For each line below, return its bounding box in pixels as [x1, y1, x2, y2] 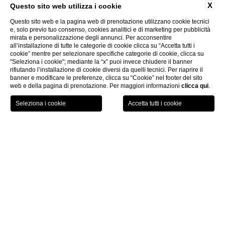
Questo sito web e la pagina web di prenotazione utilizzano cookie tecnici [10, 18, 209, 25]
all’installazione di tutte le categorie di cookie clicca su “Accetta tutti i [10, 42, 195, 49]
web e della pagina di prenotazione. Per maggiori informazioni [10, 82, 181, 89]
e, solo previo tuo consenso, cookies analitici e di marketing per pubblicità [10, 26, 210, 33]
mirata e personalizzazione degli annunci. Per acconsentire [10, 34, 172, 41]
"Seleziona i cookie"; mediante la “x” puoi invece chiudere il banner [10, 58, 192, 65]
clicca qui [181, 82, 208, 89]
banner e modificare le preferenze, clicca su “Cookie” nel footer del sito [10, 74, 202, 81]
